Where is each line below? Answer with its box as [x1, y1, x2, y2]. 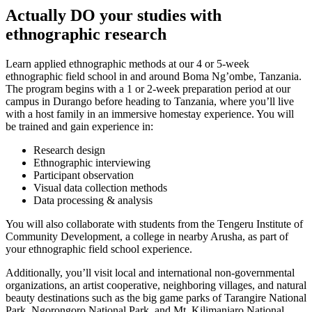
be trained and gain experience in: [6, 120, 153, 133]
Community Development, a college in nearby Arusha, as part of [6, 231, 288, 243]
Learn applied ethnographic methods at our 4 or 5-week [6, 58, 249, 70]
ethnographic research [6, 25, 166, 44]
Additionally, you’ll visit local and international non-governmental [6, 267, 295, 279]
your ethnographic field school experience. [6, 243, 192, 256]
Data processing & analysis [33, 194, 153, 207]
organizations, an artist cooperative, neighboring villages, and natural [6, 279, 306, 292]
